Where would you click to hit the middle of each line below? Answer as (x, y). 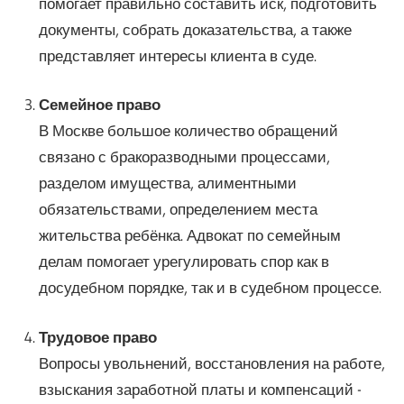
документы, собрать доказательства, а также (195, 29)
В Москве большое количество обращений (188, 131)
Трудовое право (97, 336)
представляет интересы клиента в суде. (177, 55)
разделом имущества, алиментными (167, 183)
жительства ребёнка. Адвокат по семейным (189, 235)
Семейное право (99, 105)
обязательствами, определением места (178, 209)
